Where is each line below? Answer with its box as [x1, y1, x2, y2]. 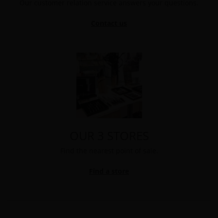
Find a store [89, 166, 129, 176]
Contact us [91, 18, 127, 28]
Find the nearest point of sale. [60, 146, 158, 156]
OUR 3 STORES [69, 127, 149, 144]
